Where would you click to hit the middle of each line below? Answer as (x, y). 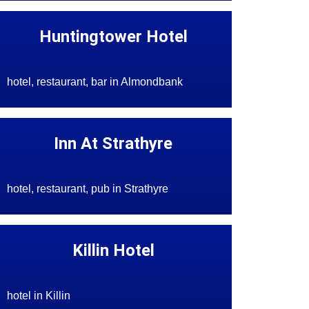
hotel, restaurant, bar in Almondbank (95, 82)
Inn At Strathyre (113, 144)
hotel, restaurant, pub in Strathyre (88, 189)
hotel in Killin (39, 296)
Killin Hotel (113, 251)
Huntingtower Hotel (113, 37)
